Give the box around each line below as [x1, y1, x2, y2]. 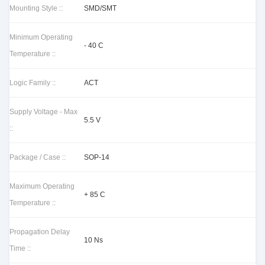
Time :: [9, 244, 31, 253]
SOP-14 [84, 153, 109, 161]
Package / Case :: [9, 153, 66, 161]
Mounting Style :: [9, 4, 63, 12]
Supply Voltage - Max [9, 108, 77, 116]
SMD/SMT [84, 4, 117, 12]
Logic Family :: [9, 79, 56, 87]
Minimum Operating [9, 33, 73, 41]
